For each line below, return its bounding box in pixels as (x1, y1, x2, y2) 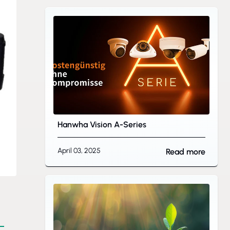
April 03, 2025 (57, 146, 101, 155)
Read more (166, 147, 205, 157)
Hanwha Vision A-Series (57, 120, 146, 129)
